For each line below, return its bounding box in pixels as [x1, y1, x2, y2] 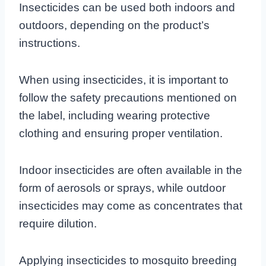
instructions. [19, 36, 80, 49]
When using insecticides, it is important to [19, 73, 229, 86]
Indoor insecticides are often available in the [19, 163, 242, 176]
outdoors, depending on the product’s [19, 18, 210, 31]
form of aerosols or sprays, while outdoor [19, 181, 226, 194]
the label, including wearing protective [19, 109, 210, 122]
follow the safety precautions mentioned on [19, 91, 237, 104]
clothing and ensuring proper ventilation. [19, 126, 223, 140]
